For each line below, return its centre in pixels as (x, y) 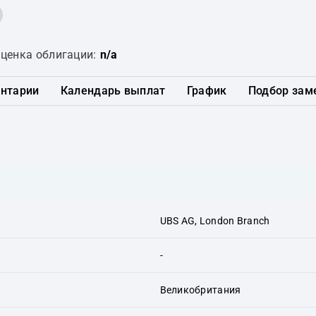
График (207, 91)
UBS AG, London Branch (215, 220)
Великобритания (200, 290)
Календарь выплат (113, 91)
